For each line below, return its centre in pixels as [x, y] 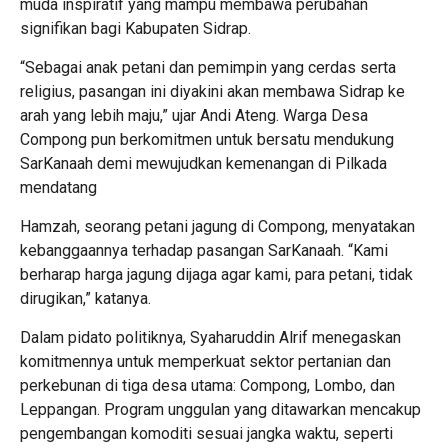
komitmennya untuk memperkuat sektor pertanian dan [205, 361]
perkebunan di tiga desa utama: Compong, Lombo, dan [207, 385]
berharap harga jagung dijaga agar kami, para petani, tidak [216, 274]
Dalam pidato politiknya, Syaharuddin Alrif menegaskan [210, 337]
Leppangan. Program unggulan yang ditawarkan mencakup [220, 409]
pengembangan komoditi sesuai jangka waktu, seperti [206, 433]
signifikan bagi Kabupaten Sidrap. [135, 28]
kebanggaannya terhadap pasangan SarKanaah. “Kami [204, 250]
